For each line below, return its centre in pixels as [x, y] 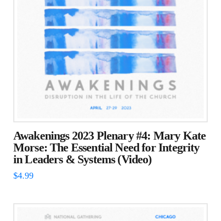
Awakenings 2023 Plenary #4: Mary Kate [110, 135]
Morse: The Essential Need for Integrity [106, 147]
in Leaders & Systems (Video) [82, 159]
